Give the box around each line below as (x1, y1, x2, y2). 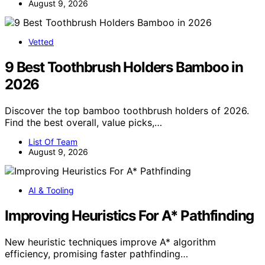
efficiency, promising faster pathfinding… (5, 247, 188, 260)
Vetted (28, 37, 54, 47)
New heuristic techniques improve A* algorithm (5, 235, 216, 248)
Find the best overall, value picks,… (5, 117, 162, 129)
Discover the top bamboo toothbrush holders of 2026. (5, 105, 249, 117)
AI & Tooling (28, 185, 74, 196)
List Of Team (28, 137, 77, 147)
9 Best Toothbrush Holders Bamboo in (5, 59, 243, 76)
